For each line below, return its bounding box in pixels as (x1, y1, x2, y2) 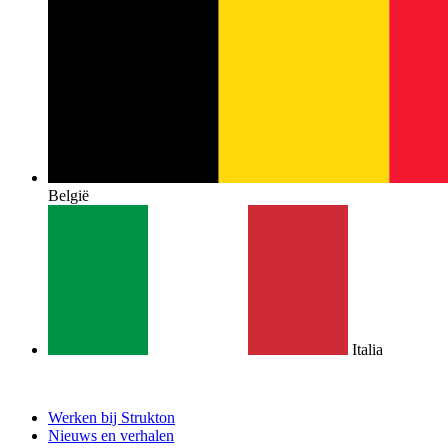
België (48, 187, 89, 204)
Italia (352, 341, 383, 358)
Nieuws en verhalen (48, 427, 174, 444)
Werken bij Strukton (48, 409, 175, 426)
